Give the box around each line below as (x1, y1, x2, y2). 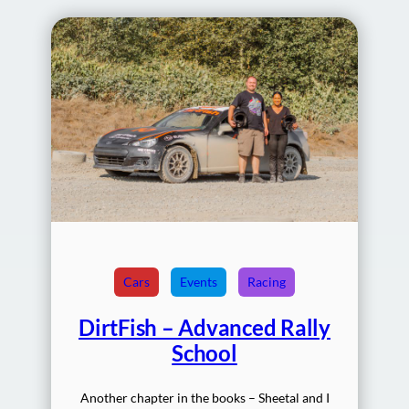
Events (180, 274, 217, 290)
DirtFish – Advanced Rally (79, 314, 330, 341)
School (172, 340, 237, 367)
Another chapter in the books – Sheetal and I (79, 390, 330, 406)
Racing (247, 274, 286, 290)
